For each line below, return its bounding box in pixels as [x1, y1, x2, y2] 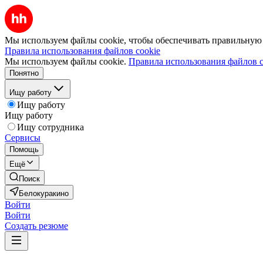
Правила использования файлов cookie [5, 46, 160, 56]
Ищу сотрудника [17, 122, 84, 132]
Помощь [9, 145, 39, 154]
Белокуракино [19, 189, 69, 198]
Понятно [9, 69, 39, 77]
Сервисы [5, 133, 41, 143]
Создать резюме [5, 221, 68, 231]
